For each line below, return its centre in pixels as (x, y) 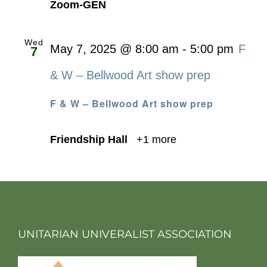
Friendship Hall (90, 139)
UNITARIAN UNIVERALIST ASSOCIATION (125, 234)
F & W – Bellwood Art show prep (132, 103)
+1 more (155, 139)
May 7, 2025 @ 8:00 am (114, 49)
